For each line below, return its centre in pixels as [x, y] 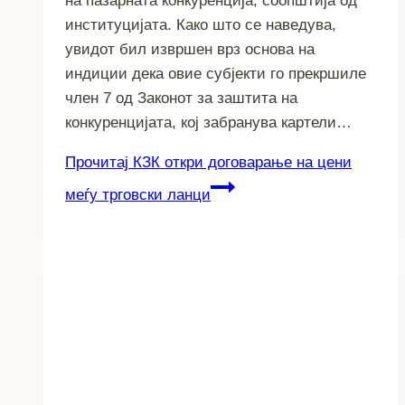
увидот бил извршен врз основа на [190, 49]
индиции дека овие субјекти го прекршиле [216, 73]
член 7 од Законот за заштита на [181, 98]
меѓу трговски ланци [138, 194]
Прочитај [97, 162]
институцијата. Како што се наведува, [201, 24]
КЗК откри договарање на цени [240, 162]
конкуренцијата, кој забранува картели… [208, 122]
